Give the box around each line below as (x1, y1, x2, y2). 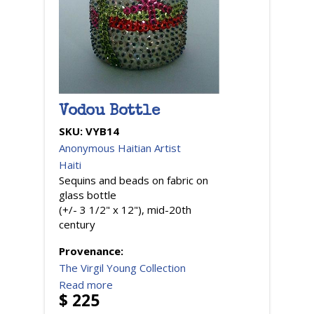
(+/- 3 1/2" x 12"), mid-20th (59, 202, 191, 217)
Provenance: (59, 243, 126, 258)
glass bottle (59, 187, 116, 202)
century (59, 217, 95, 231)
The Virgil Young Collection (59, 260, 186, 275)
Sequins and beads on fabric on (59, 172, 208, 187)
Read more (59, 277, 113, 292)
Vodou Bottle (59, 104, 160, 120)
